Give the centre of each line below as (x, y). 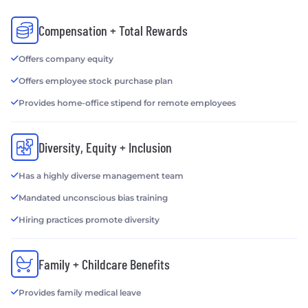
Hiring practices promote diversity (89, 220)
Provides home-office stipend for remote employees (127, 103)
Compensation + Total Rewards (113, 31)
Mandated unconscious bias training (93, 198)
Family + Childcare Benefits (104, 264)
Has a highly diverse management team (101, 176)
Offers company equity (66, 59)
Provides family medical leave (80, 293)
